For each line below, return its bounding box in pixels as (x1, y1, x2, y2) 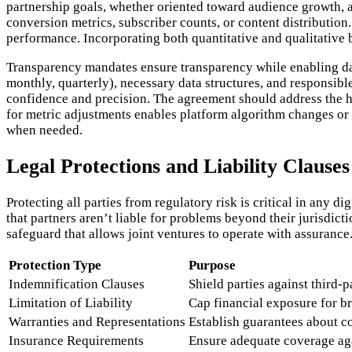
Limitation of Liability (9, 295, 133, 311)
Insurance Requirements (9, 333, 144, 349)
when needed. (6, 122, 82, 137)
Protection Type (9, 258, 101, 273)
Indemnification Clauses (9, 277, 145, 292)
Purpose (189, 258, 236, 273)
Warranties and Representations (9, 314, 185, 330)
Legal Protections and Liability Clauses (6, 155, 350, 178)
